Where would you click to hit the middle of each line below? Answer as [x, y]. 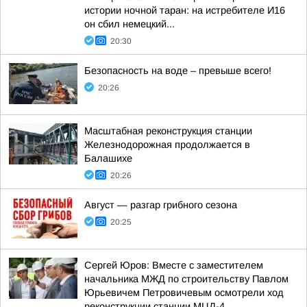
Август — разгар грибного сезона [161, 205]
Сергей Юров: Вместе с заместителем [174, 265]
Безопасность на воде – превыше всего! [178, 71]
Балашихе [108, 158]
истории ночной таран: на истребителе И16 [185, 10]
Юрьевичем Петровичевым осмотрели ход [184, 293]
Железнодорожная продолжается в [167, 145]
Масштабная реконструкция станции [168, 131]
